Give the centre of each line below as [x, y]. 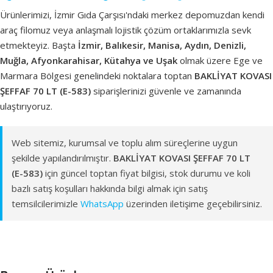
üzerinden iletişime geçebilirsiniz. [193, 203]
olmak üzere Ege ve [220, 60]
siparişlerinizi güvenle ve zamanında [166, 90]
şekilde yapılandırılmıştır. [62, 158]
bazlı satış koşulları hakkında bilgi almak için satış [110, 188]
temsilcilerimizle [46, 203]
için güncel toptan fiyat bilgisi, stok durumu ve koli [147, 173]
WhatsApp [102, 203]
